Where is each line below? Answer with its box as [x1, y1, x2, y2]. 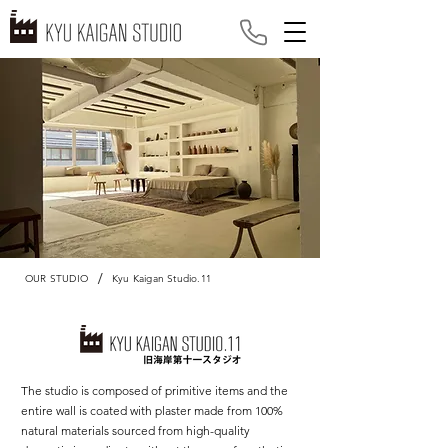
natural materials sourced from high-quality [21, 423, 250, 438]
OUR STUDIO [25, 271, 88, 285]
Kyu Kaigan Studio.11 [112, 271, 211, 285]
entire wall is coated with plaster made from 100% [21, 403, 283, 418]
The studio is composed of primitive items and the [21, 383, 288, 398]
